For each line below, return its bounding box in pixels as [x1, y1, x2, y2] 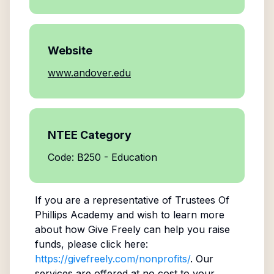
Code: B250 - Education [48, 151, 157, 163]
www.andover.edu [48, 67, 131, 79]
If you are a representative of [34, 194, 175, 206]
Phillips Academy [34, 209, 114, 221]
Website [48, 44, 92, 57]
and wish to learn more [113, 209, 224, 221]
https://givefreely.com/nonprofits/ [34, 253, 190, 265]
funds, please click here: [34, 238, 148, 250]
